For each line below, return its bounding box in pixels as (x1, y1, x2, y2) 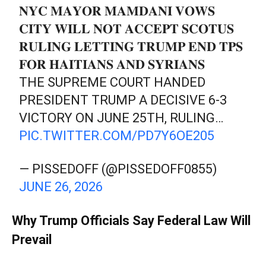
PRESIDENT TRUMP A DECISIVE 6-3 (19, 92, 227, 107)
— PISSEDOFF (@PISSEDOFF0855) (19, 161, 218, 176)
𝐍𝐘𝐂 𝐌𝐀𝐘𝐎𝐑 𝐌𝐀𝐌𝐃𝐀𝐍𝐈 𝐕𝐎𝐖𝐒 (19, 3, 216, 18)
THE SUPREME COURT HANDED (19, 74, 206, 90)
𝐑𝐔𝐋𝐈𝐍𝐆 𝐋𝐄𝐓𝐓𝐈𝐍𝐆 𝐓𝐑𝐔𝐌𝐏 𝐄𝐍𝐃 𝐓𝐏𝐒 (19, 39, 243, 54)
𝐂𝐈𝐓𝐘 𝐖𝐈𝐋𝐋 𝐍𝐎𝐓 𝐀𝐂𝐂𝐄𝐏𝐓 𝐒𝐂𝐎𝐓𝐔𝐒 (19, 21, 235, 36)
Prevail (12, 232, 52, 247)
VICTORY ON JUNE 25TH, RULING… (19, 110, 224, 125)
